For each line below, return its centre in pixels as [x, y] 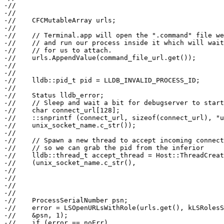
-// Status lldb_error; [54, 95]
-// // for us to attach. [58, 50]
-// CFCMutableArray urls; [60, 20]
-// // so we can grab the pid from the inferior [104, 148]
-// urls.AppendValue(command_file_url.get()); [100, 58]
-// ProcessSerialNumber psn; [66, 200]
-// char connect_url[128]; [62, 110]
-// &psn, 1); [36, 215]
